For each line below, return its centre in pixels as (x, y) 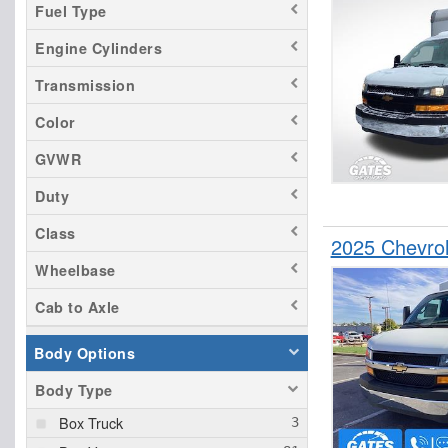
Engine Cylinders (98, 48)
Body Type (74, 390)
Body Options (84, 353)
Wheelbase (75, 270)
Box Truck (91, 423)
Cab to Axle (77, 307)
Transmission (85, 85)
